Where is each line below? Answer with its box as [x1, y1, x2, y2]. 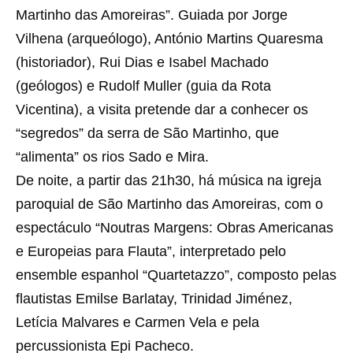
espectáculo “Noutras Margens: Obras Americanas [16, 220, 333, 236]
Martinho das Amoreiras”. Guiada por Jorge [16, 7, 288, 24]
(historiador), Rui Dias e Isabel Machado [16, 54, 269, 71]
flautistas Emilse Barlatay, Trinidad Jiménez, [16, 291, 292, 307]
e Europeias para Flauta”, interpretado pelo [16, 243, 286, 260]
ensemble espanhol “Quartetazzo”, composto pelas [16, 267, 336, 284]
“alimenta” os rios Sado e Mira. [16, 149, 209, 165]
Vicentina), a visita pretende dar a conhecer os [16, 102, 308, 118]
